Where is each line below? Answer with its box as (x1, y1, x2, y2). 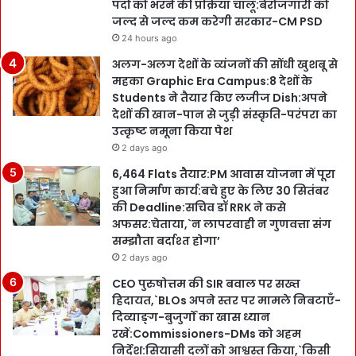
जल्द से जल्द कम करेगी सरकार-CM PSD (112, 14, 323, 30)
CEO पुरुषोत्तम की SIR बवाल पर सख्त (112, 276, 300, 292)
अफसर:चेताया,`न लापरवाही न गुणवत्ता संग (112, 216, 331, 233)
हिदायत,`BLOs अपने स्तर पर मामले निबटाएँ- (112, 292, 341, 309)
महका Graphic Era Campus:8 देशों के (112, 73, 312, 90)
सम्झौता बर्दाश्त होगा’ (112, 233, 220, 250)
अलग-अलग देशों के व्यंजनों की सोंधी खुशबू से (112, 56, 338, 73)
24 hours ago (122, 33, 177, 44)
